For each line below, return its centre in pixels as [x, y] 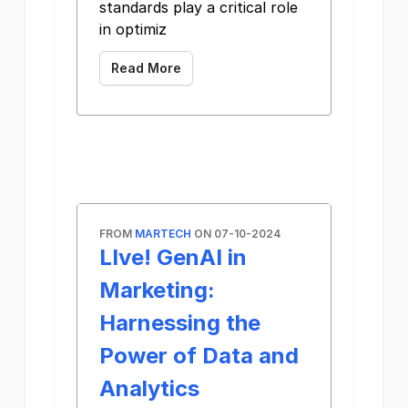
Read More [146, 68]
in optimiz [133, 29]
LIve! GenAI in [173, 257]
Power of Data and [199, 356]
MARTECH [163, 234]
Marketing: [157, 290]
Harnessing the [180, 323]
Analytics [149, 388]
